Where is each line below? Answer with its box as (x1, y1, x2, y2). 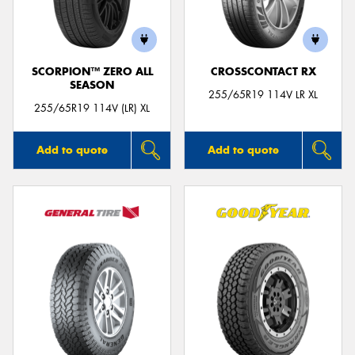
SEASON (70, 78, 114, 92)
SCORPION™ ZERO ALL (31, 65, 153, 78)
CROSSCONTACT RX (210, 65, 316, 78)
